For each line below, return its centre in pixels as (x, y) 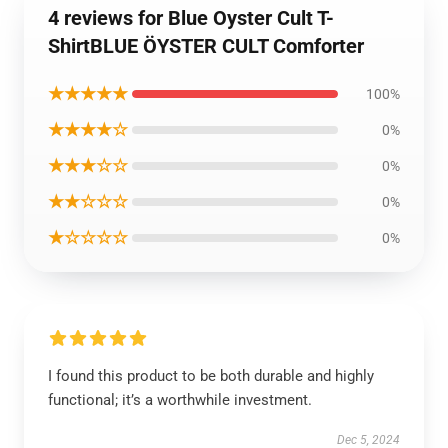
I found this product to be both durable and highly (211, 376)
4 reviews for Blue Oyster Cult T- (191, 18)
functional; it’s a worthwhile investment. (180, 400)
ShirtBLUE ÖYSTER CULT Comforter (206, 46)
